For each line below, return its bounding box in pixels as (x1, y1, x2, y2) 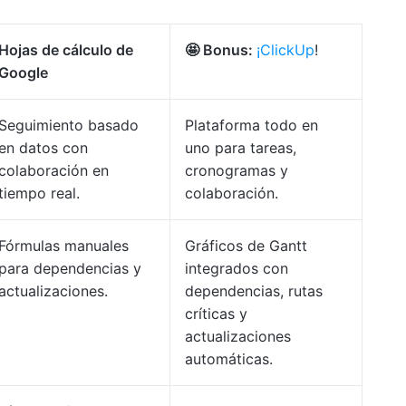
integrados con (185, 259, 288, 277)
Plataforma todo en (185, 116, 318, 134)
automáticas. (185, 350, 273, 368)
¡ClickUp (256, 41, 314, 59)
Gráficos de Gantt (185, 237, 307, 255)
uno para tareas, (185, 139, 296, 157)
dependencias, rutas (185, 282, 323, 300)
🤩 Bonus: (185, 41, 256, 59)
